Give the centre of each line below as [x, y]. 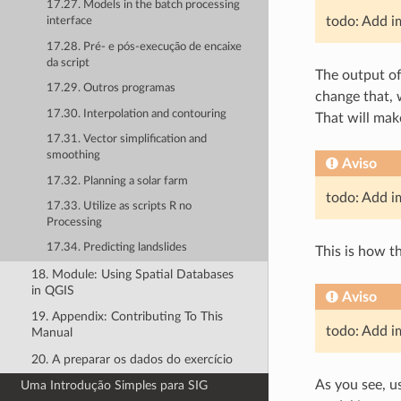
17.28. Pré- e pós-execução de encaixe [145, 47]
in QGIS [52, 290]
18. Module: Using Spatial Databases [132, 274]
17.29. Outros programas [111, 89]
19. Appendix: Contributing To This [127, 317]
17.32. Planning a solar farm [118, 181]
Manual [51, 333]
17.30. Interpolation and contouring [137, 114]
